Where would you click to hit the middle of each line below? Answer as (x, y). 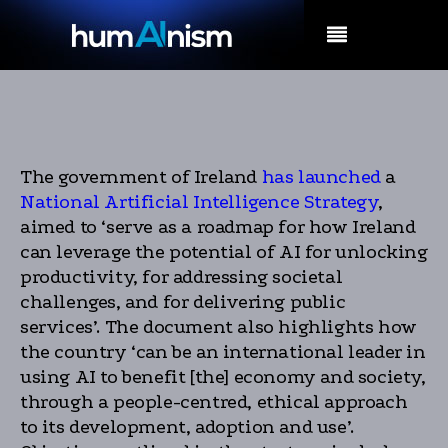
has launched (319, 177)
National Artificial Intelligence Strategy (199, 202)
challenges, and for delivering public (183, 302)
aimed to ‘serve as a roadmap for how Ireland (218, 227)
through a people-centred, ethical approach (214, 402)
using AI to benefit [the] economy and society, (223, 377)
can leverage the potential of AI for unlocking (224, 252)
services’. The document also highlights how (218, 327)
